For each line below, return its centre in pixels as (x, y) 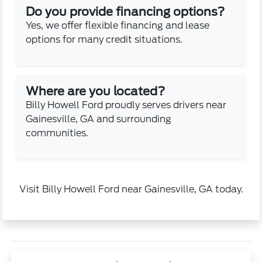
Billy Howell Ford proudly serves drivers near (126, 105)
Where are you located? (96, 91)
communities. (57, 133)
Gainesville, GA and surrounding (99, 119)
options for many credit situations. (104, 39)
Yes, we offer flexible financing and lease (118, 25)
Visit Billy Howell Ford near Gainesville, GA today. (131, 189)
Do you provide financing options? (125, 11)
